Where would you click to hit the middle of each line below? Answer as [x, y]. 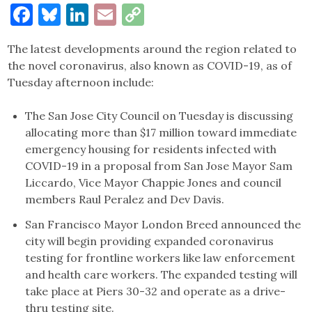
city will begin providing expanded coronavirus [150, 241]
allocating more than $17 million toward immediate [161, 133]
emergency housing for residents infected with [151, 149]
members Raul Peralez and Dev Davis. [125, 200]
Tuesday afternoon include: [81, 83]
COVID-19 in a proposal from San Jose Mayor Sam [159, 166]
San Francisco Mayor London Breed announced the [163, 225]
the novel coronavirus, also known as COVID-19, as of [150, 66]
